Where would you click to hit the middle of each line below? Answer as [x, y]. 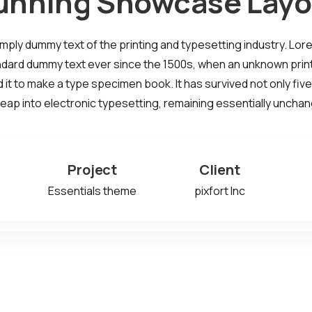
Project [93, 170]
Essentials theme [93, 191]
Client [219, 170]
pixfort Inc [219, 191]
